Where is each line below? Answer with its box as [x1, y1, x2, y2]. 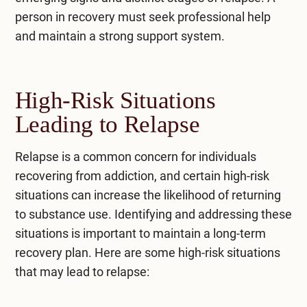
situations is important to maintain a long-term [14, 225, 266, 241]
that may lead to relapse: [14, 264, 149, 279]
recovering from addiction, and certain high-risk [14, 168, 269, 183]
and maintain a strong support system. [14, 28, 225, 43]
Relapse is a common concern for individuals [14, 149, 256, 164]
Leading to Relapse [14, 110, 200, 138]
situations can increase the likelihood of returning [14, 187, 281, 202]
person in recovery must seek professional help [14, 9, 271, 24]
